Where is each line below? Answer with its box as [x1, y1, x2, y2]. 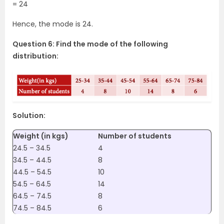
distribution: [12, 51, 58, 61]
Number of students [98, 130, 171, 141]
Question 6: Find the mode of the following [12, 39, 168, 49]
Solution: [12, 110, 45, 120]
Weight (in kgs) [13, 130, 68, 141]
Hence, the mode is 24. [12, 19, 93, 29]
